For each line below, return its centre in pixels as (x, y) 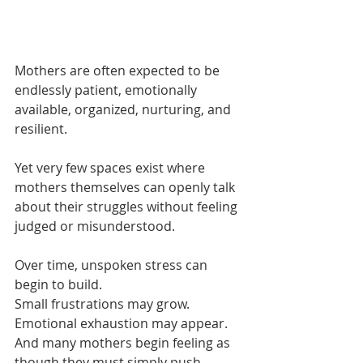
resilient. (41, 128)
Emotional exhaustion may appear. (121, 323)
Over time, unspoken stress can (113, 265)
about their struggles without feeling (128, 206)
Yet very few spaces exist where (111, 167)
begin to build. (58, 284)
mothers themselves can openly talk (126, 187)
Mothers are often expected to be (119, 70)
